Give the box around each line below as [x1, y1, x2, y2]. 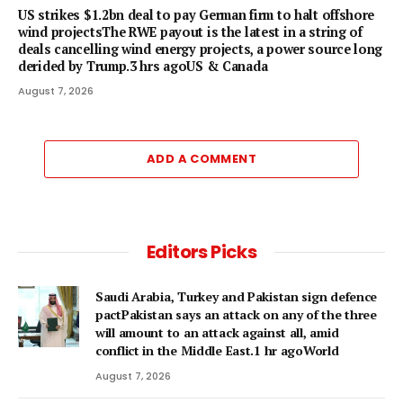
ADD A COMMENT [146, 149, 257, 167]
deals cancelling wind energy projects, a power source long [18, 40, 383, 58]
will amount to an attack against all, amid [95, 323, 339, 341]
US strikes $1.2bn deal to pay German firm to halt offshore [18, 5, 375, 23]
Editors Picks [146, 238, 257, 264]
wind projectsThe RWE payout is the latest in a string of [18, 22, 363, 40]
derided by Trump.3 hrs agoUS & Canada [18, 57, 268, 75]
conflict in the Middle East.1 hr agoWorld [95, 341, 339, 359]
